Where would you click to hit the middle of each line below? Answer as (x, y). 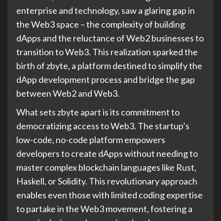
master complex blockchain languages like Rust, (106, 167)
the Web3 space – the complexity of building (101, 24)
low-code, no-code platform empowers (91, 140)
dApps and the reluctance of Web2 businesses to (110, 38)
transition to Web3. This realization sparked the (107, 52)
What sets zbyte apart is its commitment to (98, 112)
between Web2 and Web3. (68, 93)
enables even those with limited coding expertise (110, 195)
